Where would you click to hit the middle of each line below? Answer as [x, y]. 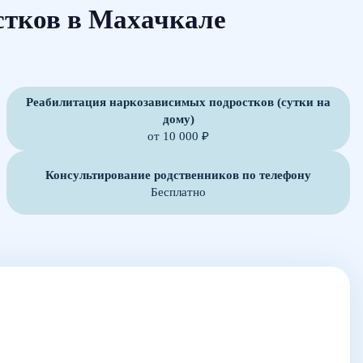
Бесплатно [178, 191]
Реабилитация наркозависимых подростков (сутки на [178, 102]
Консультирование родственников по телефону [178, 174]
